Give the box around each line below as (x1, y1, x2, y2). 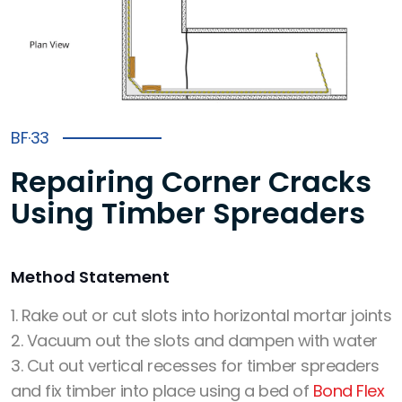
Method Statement (11, 266, 170, 289)
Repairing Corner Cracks (11, 162, 371, 203)
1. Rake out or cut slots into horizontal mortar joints (11, 304, 391, 328)
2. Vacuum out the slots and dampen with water (11, 329, 378, 353)
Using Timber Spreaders (11, 193, 365, 234)
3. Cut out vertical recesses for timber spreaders (11, 354, 380, 378)
